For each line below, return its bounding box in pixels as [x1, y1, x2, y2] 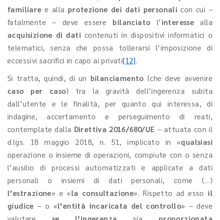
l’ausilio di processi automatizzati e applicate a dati [7, 163, 213, 172]
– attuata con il [155, 124, 213, 134]
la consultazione [71, 188, 134, 197]
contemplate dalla [7, 124, 74, 134]
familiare [7, 4, 42, 14]
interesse [161, 17, 194, 27]
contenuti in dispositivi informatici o [81, 30, 213, 39]
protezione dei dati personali [67, 4, 178, 14]
